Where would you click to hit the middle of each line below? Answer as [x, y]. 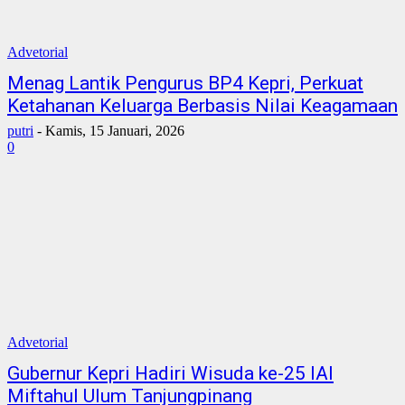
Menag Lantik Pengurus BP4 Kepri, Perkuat [185, 83]
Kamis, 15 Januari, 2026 [115, 131]
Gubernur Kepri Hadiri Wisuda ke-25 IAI [170, 373]
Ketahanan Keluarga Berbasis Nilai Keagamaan [202, 106]
